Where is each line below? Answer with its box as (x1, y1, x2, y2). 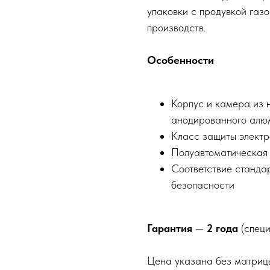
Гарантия (147, 222, 192, 234)
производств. (147, 21, 206, 34)
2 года (207, 222, 238, 234)
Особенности (147, 54, 214, 66)
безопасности (171, 178, 234, 191)
